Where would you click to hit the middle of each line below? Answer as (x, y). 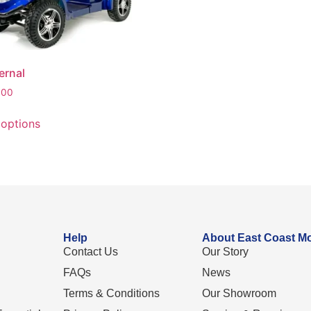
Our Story (225, 251)
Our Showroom (239, 293)
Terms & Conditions (111, 293)
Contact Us (90, 251)
